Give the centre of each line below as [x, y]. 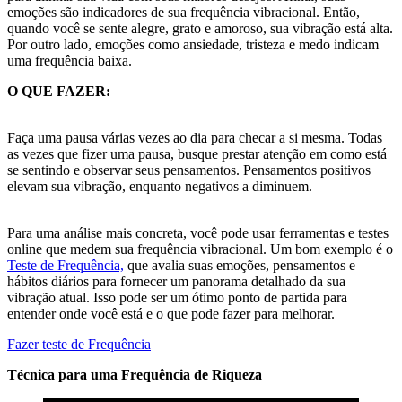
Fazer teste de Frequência [79, 344]
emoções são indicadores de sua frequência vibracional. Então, [184, 12]
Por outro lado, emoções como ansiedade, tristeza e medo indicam [193, 44]
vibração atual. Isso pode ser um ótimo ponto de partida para [177, 297]
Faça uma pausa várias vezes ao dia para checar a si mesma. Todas [195, 137]
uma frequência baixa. [70, 60]
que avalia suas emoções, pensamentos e [240, 265]
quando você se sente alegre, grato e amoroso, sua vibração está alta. [200, 28]
